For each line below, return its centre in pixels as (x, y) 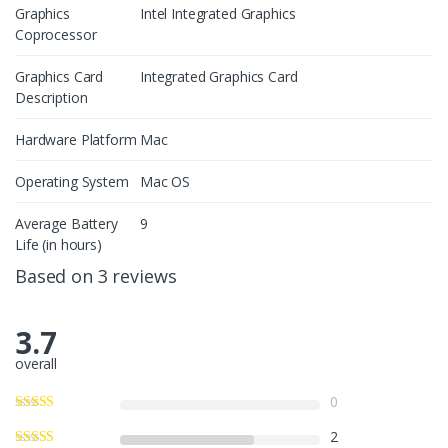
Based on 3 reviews (96, 276)
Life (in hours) (58, 245)
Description (51, 98)
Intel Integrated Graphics (218, 14)
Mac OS (165, 182)
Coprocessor (56, 35)
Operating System (72, 182)
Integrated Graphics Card (219, 77)
